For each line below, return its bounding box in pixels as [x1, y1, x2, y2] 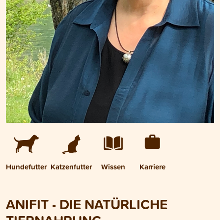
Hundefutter [6, 162, 47, 172]
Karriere [139, 162, 165, 172]
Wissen [101, 162, 126, 172]
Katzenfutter [51, 162, 92, 172]
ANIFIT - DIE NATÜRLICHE [6, 194, 167, 215]
